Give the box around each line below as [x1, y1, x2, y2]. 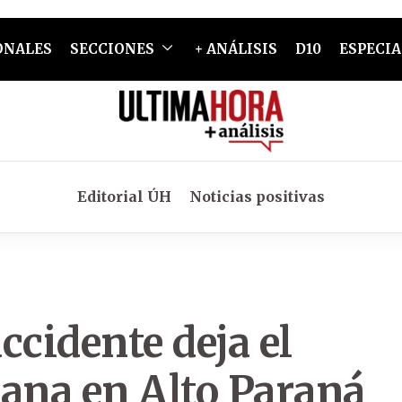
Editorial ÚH [77, 188, 171, 205]
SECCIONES [69, 40, 154, 57]
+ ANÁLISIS [194, 40, 277, 57]
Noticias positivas [189, 188, 325, 205]
